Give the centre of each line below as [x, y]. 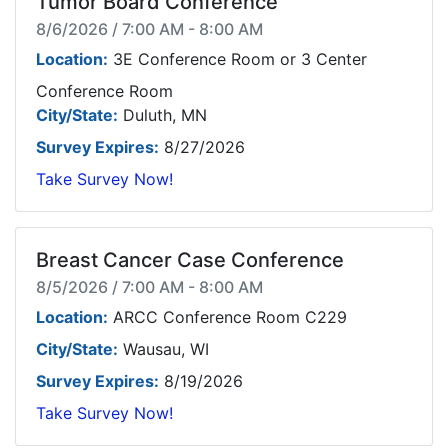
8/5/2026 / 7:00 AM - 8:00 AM [149, 287]
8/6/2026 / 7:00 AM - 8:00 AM [149, 29]
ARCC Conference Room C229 [227, 317]
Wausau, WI [163, 349]
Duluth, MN [162, 115]
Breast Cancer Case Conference [190, 260]
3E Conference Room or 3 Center [237, 59]
